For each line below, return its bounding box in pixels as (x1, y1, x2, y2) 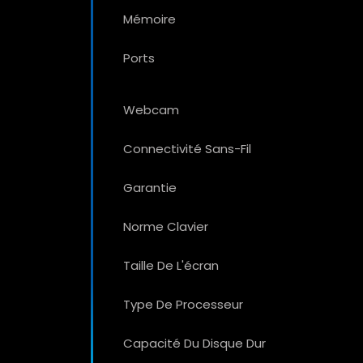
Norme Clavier (123, 217, 208, 235)
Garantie (123, 178, 177, 196)
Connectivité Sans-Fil (123, 139, 251, 157)
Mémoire (123, 10, 176, 28)
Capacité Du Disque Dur (123, 334, 266, 352)
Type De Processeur (123, 295, 243, 313)
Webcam (123, 100, 179, 118)
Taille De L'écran (123, 256, 219, 274)
